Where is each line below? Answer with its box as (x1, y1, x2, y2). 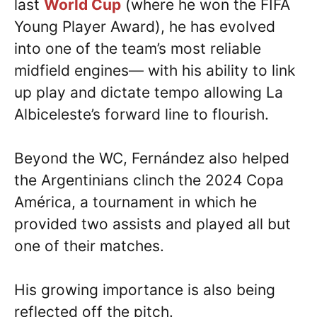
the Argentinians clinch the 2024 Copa (14, 171, 284, 189)
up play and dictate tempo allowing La (14, 83, 283, 101)
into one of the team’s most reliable (14, 39, 261, 57)
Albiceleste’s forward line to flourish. (14, 105, 269, 123)
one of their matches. (14, 236, 164, 255)
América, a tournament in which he (14, 192, 257, 211)
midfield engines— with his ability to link (14, 61, 295, 79)
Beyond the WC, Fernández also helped (14, 149, 289, 167)
